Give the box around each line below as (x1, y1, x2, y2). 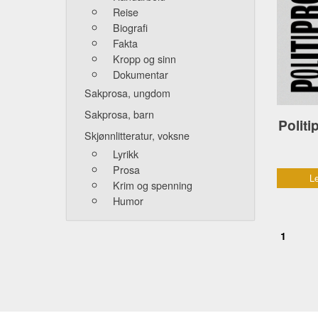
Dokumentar (113, 67, 168, 82)
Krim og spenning (113, 177, 192, 193)
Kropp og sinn (113, 51, 176, 67)
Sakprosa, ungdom (84, 85, 170, 101)
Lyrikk (113, 146, 138, 162)
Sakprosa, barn (84, 106, 154, 122)
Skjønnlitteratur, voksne (84, 128, 190, 143)
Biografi (113, 20, 148, 35)
